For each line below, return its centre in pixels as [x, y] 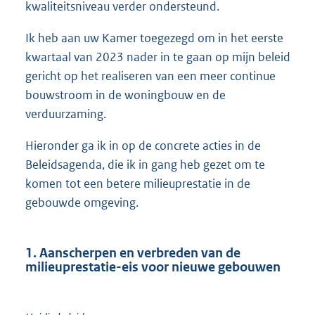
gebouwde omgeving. [82, 202]
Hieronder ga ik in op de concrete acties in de [143, 145]
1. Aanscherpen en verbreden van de [133, 253]
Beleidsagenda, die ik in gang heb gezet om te [145, 164]
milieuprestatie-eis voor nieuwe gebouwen [153, 267]
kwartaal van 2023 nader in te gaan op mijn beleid [158, 57]
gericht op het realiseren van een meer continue [150, 76]
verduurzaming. [66, 114]
